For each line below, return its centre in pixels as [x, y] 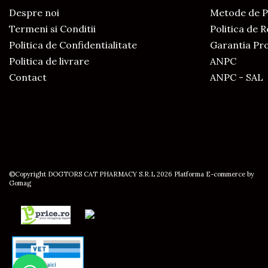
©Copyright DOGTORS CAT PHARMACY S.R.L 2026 [92, 174]
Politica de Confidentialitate [73, 45]
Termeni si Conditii [52, 29]
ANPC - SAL [237, 77]
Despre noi [34, 13]
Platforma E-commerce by [214, 174]
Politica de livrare [49, 61]
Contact [28, 77]
